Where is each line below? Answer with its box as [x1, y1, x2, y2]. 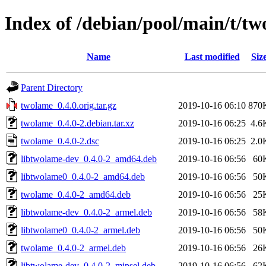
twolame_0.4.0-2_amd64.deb [21, 189, 131, 199]
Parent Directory [21, 82, 83, 93]
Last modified [184, 51, 240, 62]
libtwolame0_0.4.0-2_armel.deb [21, 224, 140, 235]
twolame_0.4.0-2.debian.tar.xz [21, 118, 134, 128]
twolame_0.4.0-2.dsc [21, 135, 99, 146]
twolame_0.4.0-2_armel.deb [21, 242, 126, 253]
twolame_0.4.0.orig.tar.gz [21, 100, 116, 110]
